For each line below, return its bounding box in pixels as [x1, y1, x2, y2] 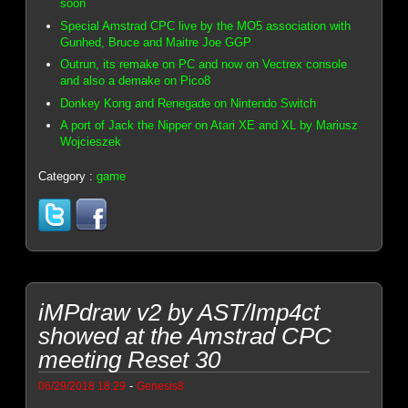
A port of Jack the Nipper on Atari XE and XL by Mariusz [60, 118, 359, 133]
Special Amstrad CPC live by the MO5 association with [60, 18, 352, 33]
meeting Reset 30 [38, 345, 221, 373]
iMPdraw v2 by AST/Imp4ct [38, 298, 321, 326]
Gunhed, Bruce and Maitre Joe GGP [60, 35, 252, 49]
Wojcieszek [60, 135, 122, 149]
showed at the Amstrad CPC [38, 321, 332, 350]
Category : [38, 168, 97, 183]
